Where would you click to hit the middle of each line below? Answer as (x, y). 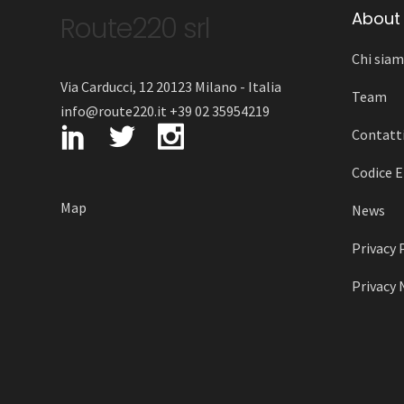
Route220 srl (136, 29)
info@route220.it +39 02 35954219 (168, 111)
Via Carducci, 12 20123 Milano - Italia (171, 87)
